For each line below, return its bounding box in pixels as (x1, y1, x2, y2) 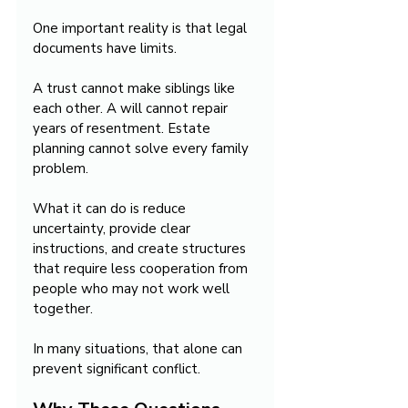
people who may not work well (33, 280, 233, 299)
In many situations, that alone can (33, 340, 246, 359)
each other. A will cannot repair (33, 99, 231, 118)
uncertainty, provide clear (33, 219, 194, 239)
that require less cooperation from (33, 260, 251, 279)
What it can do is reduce (33, 199, 189, 219)
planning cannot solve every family (33, 139, 252, 158)
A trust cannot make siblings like (33, 79, 239, 98)
